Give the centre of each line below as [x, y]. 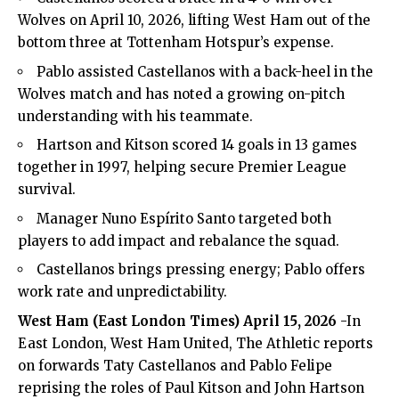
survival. [47, 190]
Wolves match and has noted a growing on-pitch [181, 94]
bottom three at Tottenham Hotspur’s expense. [176, 43]
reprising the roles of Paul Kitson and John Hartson [191, 387]
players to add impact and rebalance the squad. [179, 240]
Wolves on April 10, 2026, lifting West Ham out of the [194, 20]
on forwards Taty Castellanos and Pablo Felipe [175, 365]
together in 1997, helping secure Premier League [182, 167]
